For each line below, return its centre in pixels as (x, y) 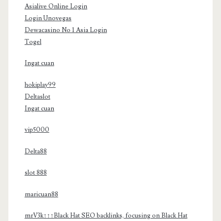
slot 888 (36, 173)
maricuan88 (41, 194)
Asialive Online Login (56, 6)
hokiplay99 (40, 85)
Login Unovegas (48, 18)
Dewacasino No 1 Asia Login (66, 30)
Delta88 (36, 151)
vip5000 (37, 130)
